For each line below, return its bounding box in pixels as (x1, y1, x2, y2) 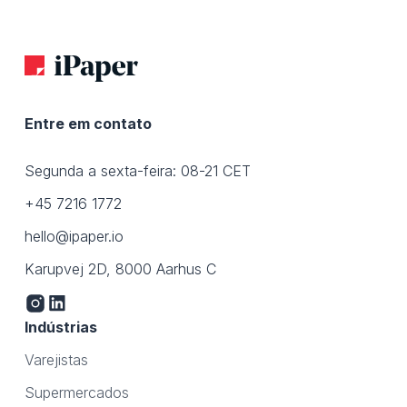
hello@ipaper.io (24, 227, 124, 246)
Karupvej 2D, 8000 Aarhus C (24, 260, 216, 279)
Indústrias (24, 318, 97, 337)
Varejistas (24, 351, 88, 370)
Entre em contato (24, 114, 152, 134)
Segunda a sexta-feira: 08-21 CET (24, 162, 251, 181)
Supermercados (24, 383, 129, 402)
